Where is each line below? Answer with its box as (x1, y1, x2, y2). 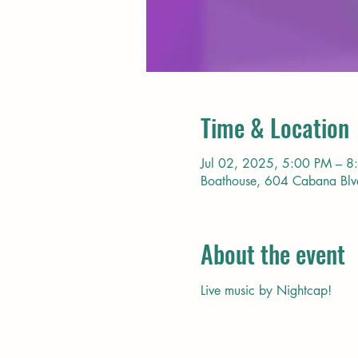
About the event (200, 236, 345, 272)
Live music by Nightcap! (200, 282, 332, 299)
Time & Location (200, 109, 349, 145)
